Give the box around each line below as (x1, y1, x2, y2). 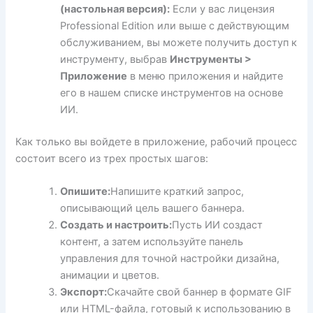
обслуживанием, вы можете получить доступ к (60, 36, 298, 49)
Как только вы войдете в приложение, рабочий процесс (15, 135, 298, 148)
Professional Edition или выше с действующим (60, 19, 290, 32)
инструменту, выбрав (60, 52, 170, 66)
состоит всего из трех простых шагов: (15, 152, 209, 165)
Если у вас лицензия (170, 2, 275, 15)
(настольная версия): (60, 2, 170, 15)
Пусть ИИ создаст (172, 219, 263, 232)
